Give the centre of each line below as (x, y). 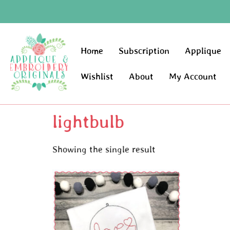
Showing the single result (104, 150)
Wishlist (97, 77)
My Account (193, 77)
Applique (203, 51)
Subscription (144, 51)
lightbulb (88, 121)
